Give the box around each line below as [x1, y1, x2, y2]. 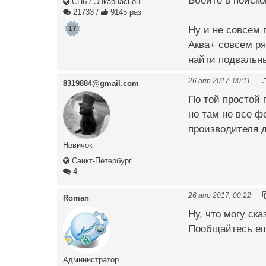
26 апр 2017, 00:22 [188, 191, 251, 199]
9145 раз [108, 7, 141, 17]
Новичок [63, 140, 93, 150]
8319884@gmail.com [63, 78, 139, 88]
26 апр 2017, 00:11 [188, 76, 251, 84]
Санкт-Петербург [69, 156, 132, 165]
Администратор [63, 255, 119, 264]
